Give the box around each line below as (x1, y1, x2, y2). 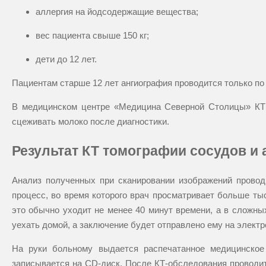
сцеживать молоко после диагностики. (12, 116, 169, 127)
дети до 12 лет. (36, 54, 97, 65)
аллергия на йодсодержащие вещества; (36, 7, 198, 17)
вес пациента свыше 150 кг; (36, 30, 149, 41)
